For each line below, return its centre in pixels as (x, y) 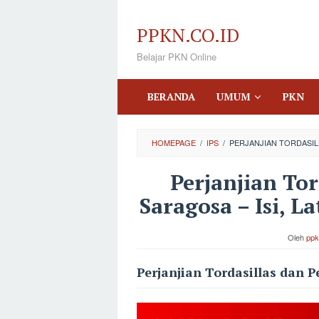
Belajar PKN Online (177, 57)
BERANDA (171, 96)
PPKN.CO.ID (188, 35)
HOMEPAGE (174, 142)
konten (136, 49)
